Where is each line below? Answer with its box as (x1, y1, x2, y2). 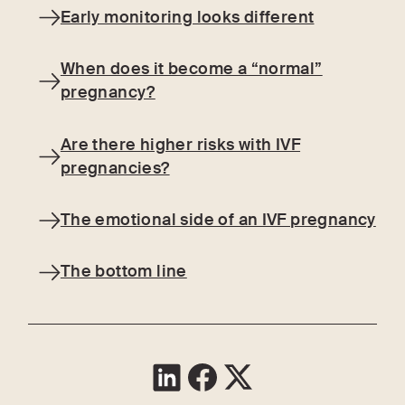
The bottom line (60, 261, 187, 283)
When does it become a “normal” (60, 59, 323, 80)
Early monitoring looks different (60, 6, 315, 28)
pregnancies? (60, 157, 170, 179)
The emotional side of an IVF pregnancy (60, 210, 376, 231)
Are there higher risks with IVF (60, 134, 301, 155)
